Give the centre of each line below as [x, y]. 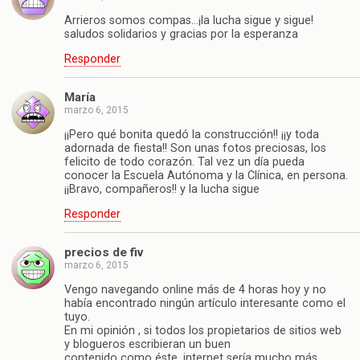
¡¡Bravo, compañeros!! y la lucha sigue [162, 189]
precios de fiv [104, 253]
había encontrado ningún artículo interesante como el [205, 303]
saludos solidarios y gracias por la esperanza [181, 34]
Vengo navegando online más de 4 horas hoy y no [195, 289]
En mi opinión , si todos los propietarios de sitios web [203, 330]
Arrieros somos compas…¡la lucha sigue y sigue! [189, 20]
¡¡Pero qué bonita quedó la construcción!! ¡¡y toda [192, 134]
